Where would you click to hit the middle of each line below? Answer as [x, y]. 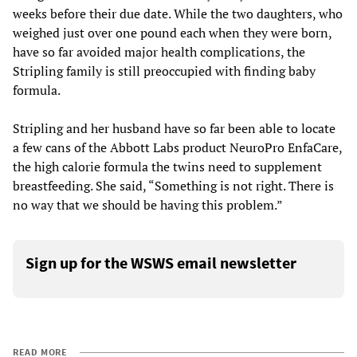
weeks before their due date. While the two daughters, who [178, 13]
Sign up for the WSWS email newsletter [161, 262]
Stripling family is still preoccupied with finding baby [164, 71]
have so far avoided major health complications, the [159, 51]
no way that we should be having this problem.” [148, 204]
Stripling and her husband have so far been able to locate [174, 128]
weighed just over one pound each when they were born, [172, 32]
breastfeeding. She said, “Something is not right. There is [173, 185]
